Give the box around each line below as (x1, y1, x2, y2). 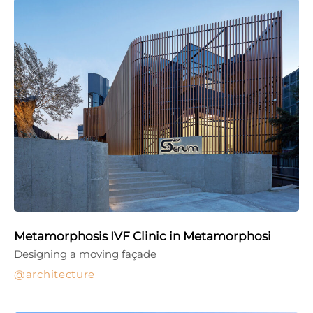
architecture (25, 267, 96, 281)
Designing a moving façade (14, 247, 156, 261)
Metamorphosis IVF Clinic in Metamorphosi (14, 228, 271, 243)
